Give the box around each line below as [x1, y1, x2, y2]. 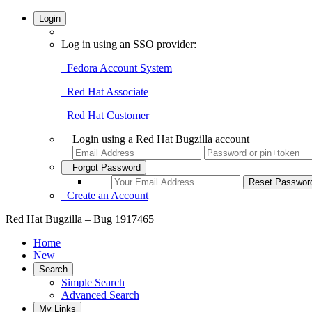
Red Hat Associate [61, 86, 148, 97]
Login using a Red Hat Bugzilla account [72, 133, 249, 145]
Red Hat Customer [61, 109, 149, 121]
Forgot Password [67, 162, 141, 173]
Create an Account [61, 189, 148, 201]
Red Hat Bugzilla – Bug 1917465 [6, 213, 154, 225]
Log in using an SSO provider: [61, 38, 196, 50]
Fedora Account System [61, 62, 172, 74]
